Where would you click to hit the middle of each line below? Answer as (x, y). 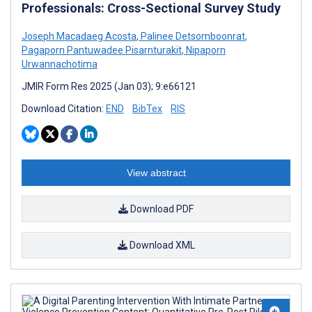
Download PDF (161, 209)
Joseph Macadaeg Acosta (79, 36)
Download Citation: (64, 108)
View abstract (156, 172)
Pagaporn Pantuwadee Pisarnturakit (102, 50)
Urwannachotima (60, 64)
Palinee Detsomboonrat (192, 36)
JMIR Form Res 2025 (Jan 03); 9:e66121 (109, 86)
